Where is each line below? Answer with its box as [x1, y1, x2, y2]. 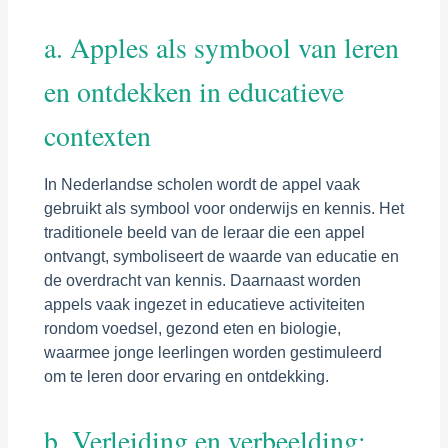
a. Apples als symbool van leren [43, 28, 399, 66]
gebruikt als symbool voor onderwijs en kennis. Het [43, 199, 404, 217]
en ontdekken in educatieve [43, 72, 344, 110]
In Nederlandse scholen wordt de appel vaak [43, 175, 360, 193]
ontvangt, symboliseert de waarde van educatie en [43, 247, 399, 265]
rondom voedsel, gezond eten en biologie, [43, 319, 341, 337]
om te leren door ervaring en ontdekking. [43, 367, 329, 385]
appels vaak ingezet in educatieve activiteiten [43, 295, 365, 313]
